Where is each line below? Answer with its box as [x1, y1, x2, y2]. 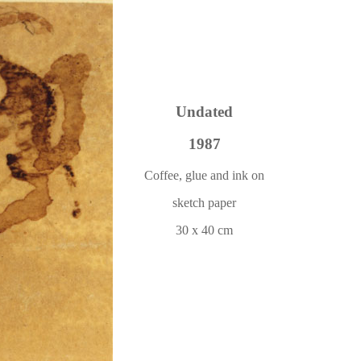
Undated [176, 102, 233, 120]
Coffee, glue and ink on [144, 168, 264, 183]
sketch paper [172, 196, 236, 210]
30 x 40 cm [176, 223, 233, 238]
